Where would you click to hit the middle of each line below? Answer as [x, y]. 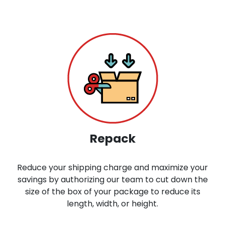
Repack [113, 138]
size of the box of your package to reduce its [113, 191]
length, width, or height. [113, 203]
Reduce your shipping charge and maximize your [113, 167]
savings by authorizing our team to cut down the [113, 179]
